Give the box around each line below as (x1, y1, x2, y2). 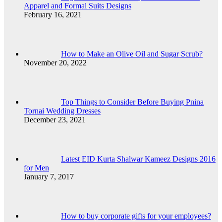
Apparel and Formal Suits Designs (24, 1, 131, 10)
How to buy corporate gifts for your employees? (61, 211, 211, 220)
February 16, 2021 (24, 10, 82, 19)
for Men (24, 163, 49, 172)
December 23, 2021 (24, 115, 86, 124)
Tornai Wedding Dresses (24, 106, 101, 115)
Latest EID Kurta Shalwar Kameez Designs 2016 (61, 154, 216, 163)
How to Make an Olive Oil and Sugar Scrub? (61, 49, 203, 58)
